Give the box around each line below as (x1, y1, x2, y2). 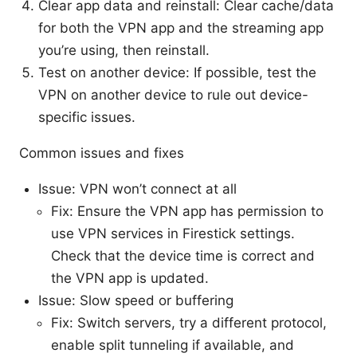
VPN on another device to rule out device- (38, 86, 308, 103)
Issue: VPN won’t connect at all (38, 180, 237, 197)
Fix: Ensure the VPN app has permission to (51, 202, 324, 219)
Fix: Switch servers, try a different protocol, (51, 314, 327, 331)
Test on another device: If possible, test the (38, 64, 316, 80)
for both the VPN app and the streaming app (38, 19, 324, 36)
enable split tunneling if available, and (51, 336, 294, 353)
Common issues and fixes (19, 144, 184, 161)
